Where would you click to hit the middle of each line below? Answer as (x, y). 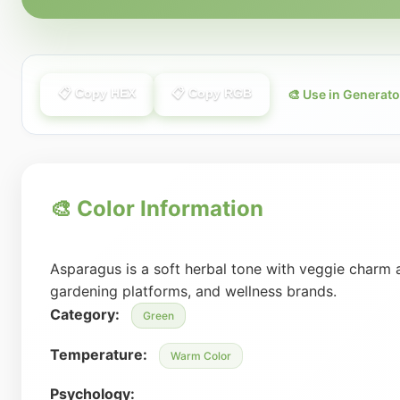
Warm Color (201, 356)
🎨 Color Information (157, 208)
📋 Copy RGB (212, 93)
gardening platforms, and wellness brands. (193, 291)
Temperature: (99, 354)
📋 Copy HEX (97, 93)
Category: (85, 314)
